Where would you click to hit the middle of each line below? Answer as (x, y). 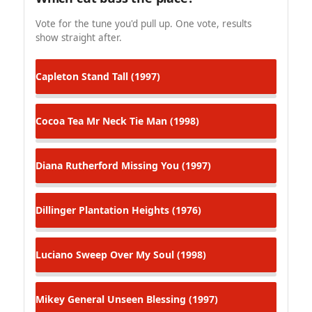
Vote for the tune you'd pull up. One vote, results (143, 24)
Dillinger (56, 210)
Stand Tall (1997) (119, 76)
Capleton (57, 76)
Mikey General (70, 299)
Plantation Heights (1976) (139, 210)
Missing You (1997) (165, 165)
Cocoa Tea (60, 120)
